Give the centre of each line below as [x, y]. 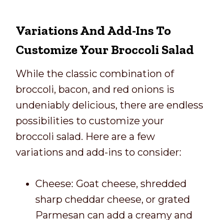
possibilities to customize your [90, 121]
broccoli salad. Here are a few [85, 136]
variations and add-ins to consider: [98, 152]
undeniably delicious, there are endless [110, 105]
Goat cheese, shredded [131, 183]
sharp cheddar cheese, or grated [113, 199]
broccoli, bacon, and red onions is [95, 89]
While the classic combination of [95, 73]
